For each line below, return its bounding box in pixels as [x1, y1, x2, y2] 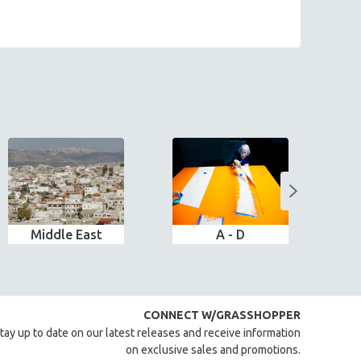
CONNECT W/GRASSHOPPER [143, 309, 301, 322]
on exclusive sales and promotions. [126, 343, 301, 356]
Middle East [30, 227, 102, 242]
